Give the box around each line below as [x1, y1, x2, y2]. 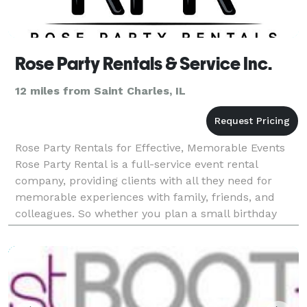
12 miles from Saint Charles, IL [15, 84, 186, 97]
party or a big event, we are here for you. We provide [15, 223, 293, 236]
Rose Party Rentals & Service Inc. [15, 53, 272, 74]
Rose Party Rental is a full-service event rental [15, 157, 258, 171]
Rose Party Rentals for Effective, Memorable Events [15, 140, 285, 154]
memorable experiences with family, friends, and [15, 190, 275, 204]
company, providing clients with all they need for [15, 173, 272, 187]
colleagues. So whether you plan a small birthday [15, 206, 277, 220]
